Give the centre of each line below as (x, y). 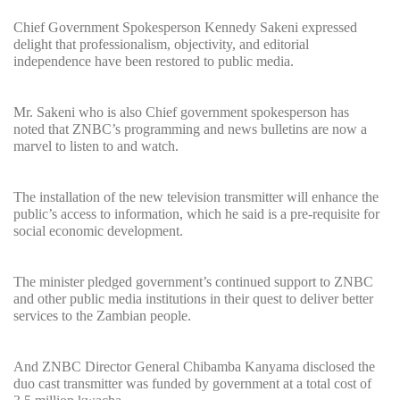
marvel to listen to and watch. (96, 146)
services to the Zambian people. (102, 316)
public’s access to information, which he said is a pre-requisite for (196, 214)
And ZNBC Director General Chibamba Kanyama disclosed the (194, 367)
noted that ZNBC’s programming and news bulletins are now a (190, 129)
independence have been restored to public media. (154, 62)
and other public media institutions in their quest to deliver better (193, 299)
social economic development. (98, 231)
